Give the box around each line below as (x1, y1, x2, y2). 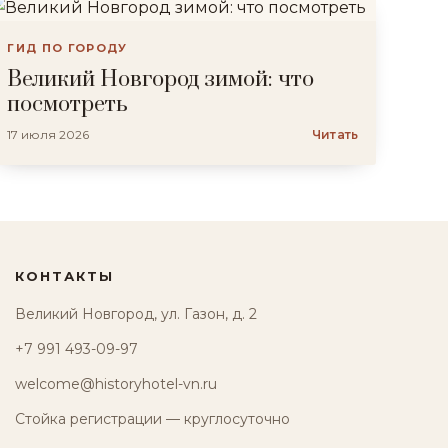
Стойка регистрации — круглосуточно (14, 410, 290, 428)
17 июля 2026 (7, 127, 90, 142)
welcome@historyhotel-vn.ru (14, 375, 217, 393)
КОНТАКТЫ (14, 268, 115, 284)
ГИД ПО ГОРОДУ (7, 41, 128, 55)
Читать (312, 127, 358, 142)
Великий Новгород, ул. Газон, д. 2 (14, 305, 257, 323)
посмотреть (7, 91, 129, 118)
